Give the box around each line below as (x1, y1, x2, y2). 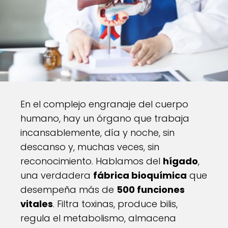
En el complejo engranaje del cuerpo (20, 98, 188, 110)
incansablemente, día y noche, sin (20, 126, 175, 139)
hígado (163, 155, 198, 167)
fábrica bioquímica (93, 169, 187, 182)
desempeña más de (20, 183, 117, 196)
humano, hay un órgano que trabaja (20, 112, 189, 125)
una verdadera (20, 169, 93, 182)
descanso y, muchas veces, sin (20, 140, 159, 153)
